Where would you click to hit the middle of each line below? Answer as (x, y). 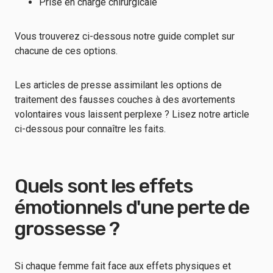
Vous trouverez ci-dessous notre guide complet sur (125, 36)
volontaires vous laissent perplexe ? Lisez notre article (132, 114)
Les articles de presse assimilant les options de (118, 85)
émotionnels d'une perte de (132, 207)
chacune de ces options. (66, 51)
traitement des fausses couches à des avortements (125, 100)
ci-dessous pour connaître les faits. (90, 129)
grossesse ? (67, 229)
